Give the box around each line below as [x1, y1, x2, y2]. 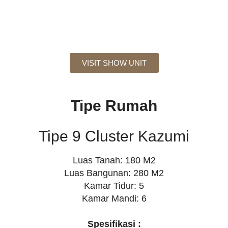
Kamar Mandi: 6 [81, 193, 147, 204]
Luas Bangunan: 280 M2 [64, 168, 164, 179]
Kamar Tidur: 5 [84, 181, 144, 191]
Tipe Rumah [71, 97, 157, 115]
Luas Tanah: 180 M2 [72, 155, 156, 166]
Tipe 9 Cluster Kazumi [39, 128, 189, 145]
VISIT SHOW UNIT [81, 59, 147, 68]
